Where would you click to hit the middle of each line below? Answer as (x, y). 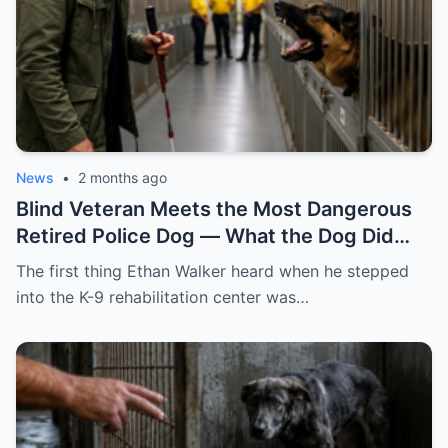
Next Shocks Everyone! (128, 263)
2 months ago (122, 178)
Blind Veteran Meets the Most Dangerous (214, 209)
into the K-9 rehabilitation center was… (162, 297)
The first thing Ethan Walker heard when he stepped (212, 271)
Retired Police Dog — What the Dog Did (205, 236)
